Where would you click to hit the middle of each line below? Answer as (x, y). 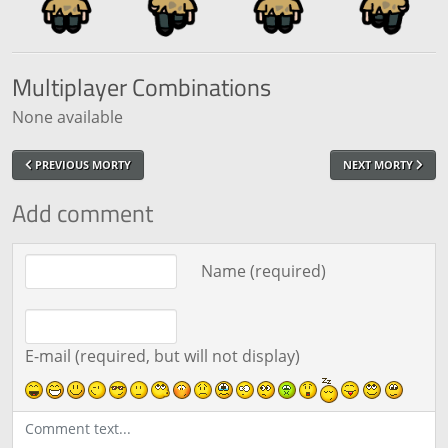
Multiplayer (69, 86)
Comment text (66, 254)
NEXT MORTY (379, 164)
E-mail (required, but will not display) (162, 355)
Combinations (199, 86)
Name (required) (263, 271)
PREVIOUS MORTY (81, 164)
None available (67, 116)
